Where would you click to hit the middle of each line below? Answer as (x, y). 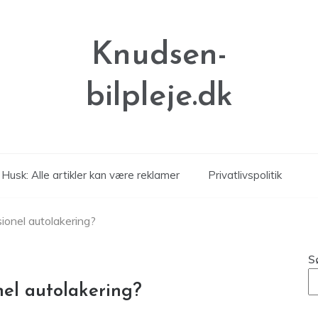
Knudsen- (159, 56)
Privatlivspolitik (245, 175)
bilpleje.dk (159, 97)
